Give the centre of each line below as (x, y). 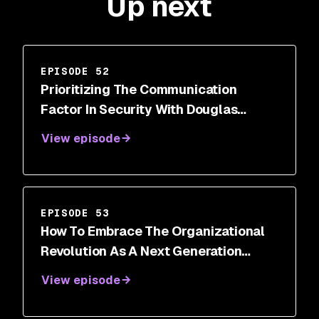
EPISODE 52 (75, 71)
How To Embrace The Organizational (153, 231)
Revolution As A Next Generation (141, 251)
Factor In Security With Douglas (139, 109)
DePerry (66, 129)
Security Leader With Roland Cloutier (156, 271)
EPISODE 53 (75, 213)
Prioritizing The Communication (139, 89)
